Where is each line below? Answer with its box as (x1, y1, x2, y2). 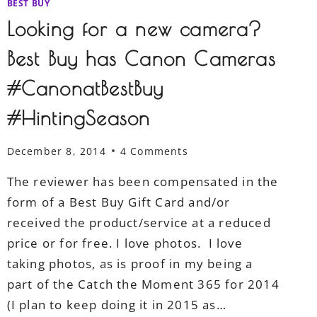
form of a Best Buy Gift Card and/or (6, 193, 231, 210)
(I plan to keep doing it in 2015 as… (6, 296, 226, 313)
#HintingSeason (6, 106, 151, 130)
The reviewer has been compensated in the (6, 173, 279, 190)
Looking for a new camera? (6, 17, 263, 41)
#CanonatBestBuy (6, 76, 164, 100)
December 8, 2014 (6, 144, 106, 158)
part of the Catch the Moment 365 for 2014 (6, 275, 279, 292)
